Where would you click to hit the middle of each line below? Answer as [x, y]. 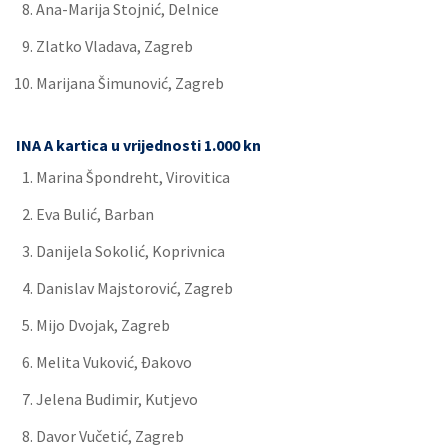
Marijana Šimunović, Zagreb [130, 83]
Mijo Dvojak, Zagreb [103, 325]
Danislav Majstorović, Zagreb [134, 288]
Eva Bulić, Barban [95, 214]
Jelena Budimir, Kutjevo [117, 399]
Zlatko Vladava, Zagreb [114, 46]
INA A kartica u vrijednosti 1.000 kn [138, 145]
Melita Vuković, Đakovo [114, 362]
